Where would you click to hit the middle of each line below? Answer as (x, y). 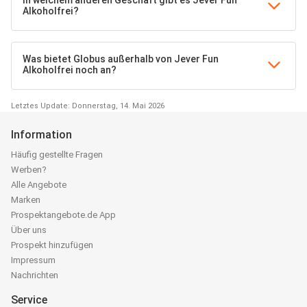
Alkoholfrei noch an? (70, 70)
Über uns (29, 230)
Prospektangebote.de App (63, 214)
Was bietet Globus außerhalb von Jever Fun (121, 59)
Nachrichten (35, 275)
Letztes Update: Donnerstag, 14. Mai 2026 (88, 106)
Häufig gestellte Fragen (57, 154)
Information (41, 134)
